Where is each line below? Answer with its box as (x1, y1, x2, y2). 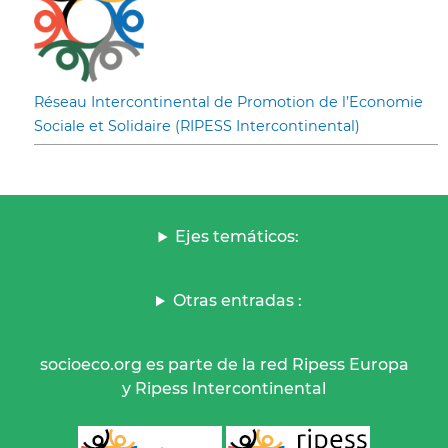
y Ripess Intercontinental (122, 379, 326, 399)
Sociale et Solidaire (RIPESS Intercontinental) (34, 117, 360, 136)
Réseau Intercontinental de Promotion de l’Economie (34, 93, 423, 112)
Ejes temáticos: (175, 227, 300, 247)
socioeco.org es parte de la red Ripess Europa (39, 355, 409, 375)
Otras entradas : (172, 291, 302, 311)
